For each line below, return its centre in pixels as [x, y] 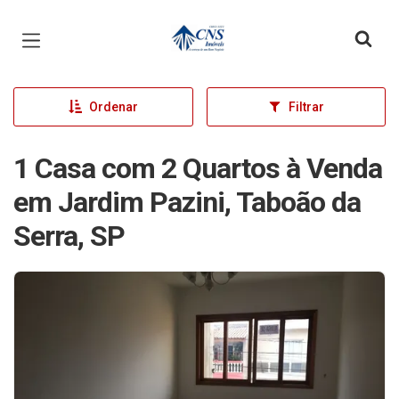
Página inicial [222, 27]
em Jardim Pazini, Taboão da [187, 202]
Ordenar [113, 107]
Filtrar [306, 107]
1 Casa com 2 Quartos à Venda [198, 168]
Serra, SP [69, 236]
